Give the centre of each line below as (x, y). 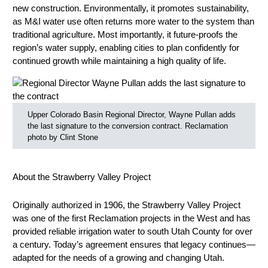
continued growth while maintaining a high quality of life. (119, 60)
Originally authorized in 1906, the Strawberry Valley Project (127, 205)
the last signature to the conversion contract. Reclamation (128, 126)
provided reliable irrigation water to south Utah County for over (133, 232)
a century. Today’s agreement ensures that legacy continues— (134, 245)
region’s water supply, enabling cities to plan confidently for (126, 47)
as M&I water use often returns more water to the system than (133, 21)
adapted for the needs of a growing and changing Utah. (118, 258)
